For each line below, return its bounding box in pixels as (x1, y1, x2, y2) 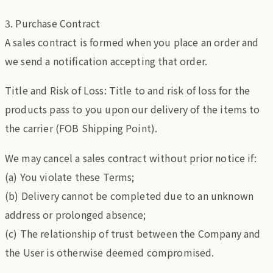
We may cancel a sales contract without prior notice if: (5, 151, 257, 165)
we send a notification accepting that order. (5, 53, 208, 68)
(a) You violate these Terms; (5, 169, 135, 184)
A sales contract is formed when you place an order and (5, 34, 259, 49)
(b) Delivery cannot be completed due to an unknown (5, 188, 254, 203)
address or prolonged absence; (5, 207, 146, 222)
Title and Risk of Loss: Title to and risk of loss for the (5, 83, 250, 98)
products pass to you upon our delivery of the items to (5, 102, 260, 117)
